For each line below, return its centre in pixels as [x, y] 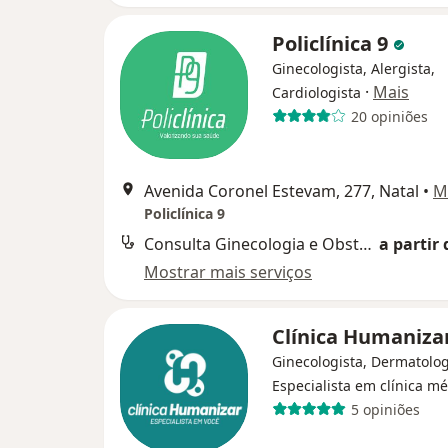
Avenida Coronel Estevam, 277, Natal [281, 191]
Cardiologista [316, 92]
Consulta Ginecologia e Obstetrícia [365, 244]
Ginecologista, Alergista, [353, 68]
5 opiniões [385, 409]
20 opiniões [389, 116]
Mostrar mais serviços [228, 272]
